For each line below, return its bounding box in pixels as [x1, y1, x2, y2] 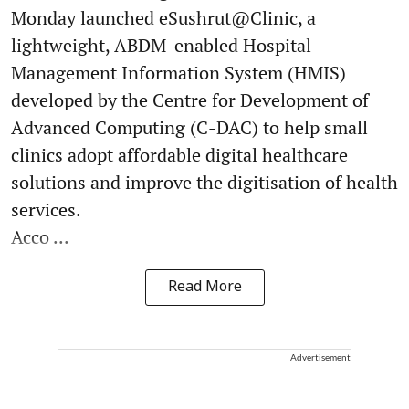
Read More [167, 278, 242, 298]
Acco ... [11, 225, 69, 250]
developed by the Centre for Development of [11, 88, 369, 113]
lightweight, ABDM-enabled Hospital [11, 33, 311, 58]
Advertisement [290, 351, 351, 363]
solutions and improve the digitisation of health [11, 170, 398, 195]
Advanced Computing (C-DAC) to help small [11, 115, 368, 141]
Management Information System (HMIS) [11, 60, 346, 86]
